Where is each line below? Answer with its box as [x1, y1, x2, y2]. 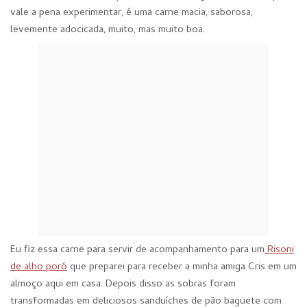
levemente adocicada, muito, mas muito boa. [10, 22, 205, 38]
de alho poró [10, 259, 67, 275]
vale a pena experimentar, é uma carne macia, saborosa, [10, 5, 253, 21]
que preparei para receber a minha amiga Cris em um [67, 259, 297, 275]
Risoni [265, 242, 294, 258]
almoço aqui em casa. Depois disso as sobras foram [10, 276, 236, 293]
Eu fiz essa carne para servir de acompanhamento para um [10, 242, 265, 258]
